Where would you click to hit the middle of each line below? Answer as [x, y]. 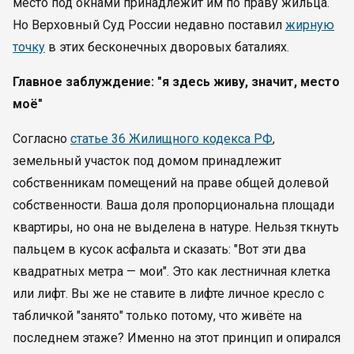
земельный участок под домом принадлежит [147, 161]
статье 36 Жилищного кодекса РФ [171, 139]
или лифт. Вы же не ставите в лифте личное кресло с [168, 294]
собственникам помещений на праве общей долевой [171, 183]
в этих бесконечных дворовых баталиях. [167, 47]
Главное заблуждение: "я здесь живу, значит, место [176, 82]
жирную [310, 25]
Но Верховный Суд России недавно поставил [149, 25]
